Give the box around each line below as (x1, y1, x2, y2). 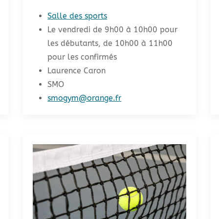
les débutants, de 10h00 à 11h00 (47, 38, 173, 48)
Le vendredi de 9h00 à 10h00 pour (47, 24, 178, 34)
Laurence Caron (47, 66, 106, 75)
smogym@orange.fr (47, 93, 122, 103)
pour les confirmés (47, 52, 117, 62)
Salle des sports (47, 11, 108, 21)
